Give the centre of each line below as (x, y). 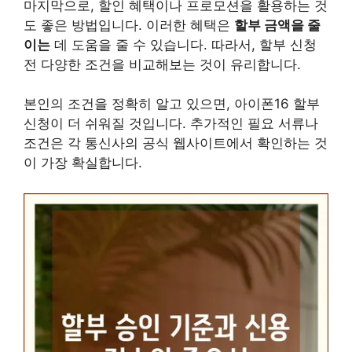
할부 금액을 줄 (277, 25)
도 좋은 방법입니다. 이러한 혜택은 (129, 25)
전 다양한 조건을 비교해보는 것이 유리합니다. (162, 64)
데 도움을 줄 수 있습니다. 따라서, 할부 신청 (183, 44)
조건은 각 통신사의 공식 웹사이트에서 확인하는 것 (176, 143)
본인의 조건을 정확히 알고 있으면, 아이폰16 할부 (172, 104)
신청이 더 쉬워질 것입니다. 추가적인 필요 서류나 (171, 123)
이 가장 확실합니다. (83, 163)
